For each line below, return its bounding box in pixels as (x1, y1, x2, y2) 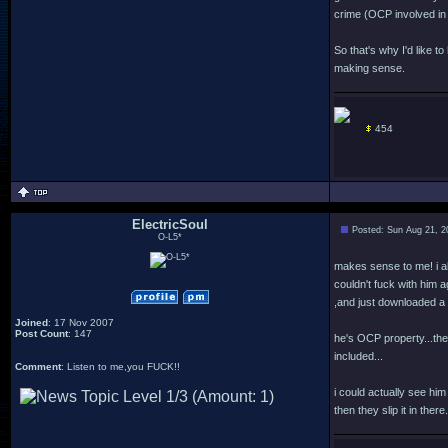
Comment (15, 361, 61, 372)
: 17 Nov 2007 (48, 317, 114, 328)
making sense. (334, 62, 405, 74)
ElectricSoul (132, 217, 208, 232)
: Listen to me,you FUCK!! (61, 361, 180, 372)
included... (334, 350, 383, 362)
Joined (15, 317, 48, 328)
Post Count (15, 328, 68, 339)
